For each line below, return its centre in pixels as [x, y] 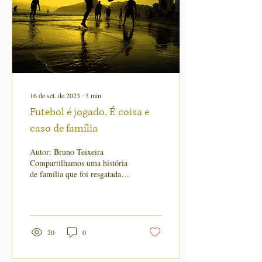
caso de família [64, 129]
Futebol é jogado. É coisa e [89, 112]
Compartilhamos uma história [79, 163]
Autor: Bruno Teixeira [67, 152]
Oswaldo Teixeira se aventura [78, 196]
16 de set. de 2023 [55, 95]
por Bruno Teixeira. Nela [71, 185]
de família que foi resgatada [75, 174]
